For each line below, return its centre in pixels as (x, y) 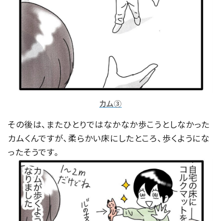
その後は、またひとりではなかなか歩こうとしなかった (109, 124)
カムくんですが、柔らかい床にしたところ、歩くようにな (109, 138)
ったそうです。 (34, 151)
